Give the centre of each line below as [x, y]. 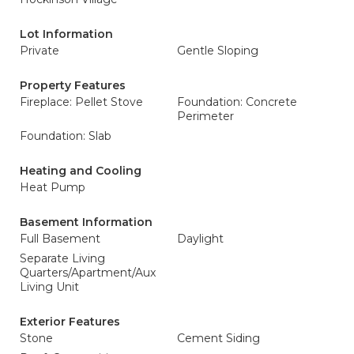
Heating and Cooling [81, 171]
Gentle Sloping [218, 51]
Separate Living [62, 258]
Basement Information [86, 222]
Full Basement [60, 239]
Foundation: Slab [66, 136]
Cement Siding [218, 338]
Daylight [200, 239]
